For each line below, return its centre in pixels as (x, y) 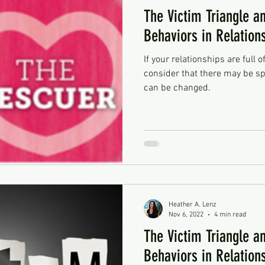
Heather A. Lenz (193, 205)
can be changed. (177, 88)
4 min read (230, 214)
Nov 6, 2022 (186, 214)
